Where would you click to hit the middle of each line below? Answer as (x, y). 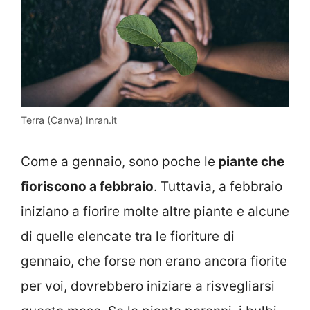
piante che (250, 161)
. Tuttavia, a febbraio (218, 186)
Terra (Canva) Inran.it (69, 120)
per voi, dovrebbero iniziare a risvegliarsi (148, 286)
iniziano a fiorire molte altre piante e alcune (155, 211)
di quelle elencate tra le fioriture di (128, 236)
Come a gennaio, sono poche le (118, 161)
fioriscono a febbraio (87, 186)
